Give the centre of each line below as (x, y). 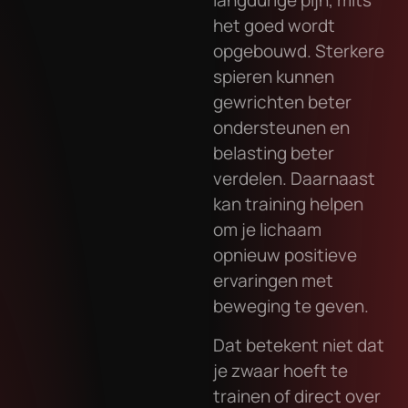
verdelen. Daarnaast (294, 179)
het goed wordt (274, 26)
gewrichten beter (282, 102)
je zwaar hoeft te (280, 370)
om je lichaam (267, 230)
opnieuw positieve (285, 255)
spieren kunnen (274, 77)
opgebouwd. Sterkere (299, 51)
